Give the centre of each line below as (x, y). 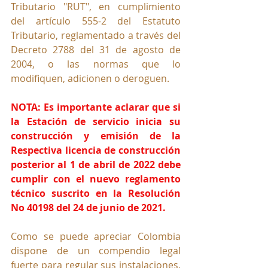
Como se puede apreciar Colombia (96, 237)
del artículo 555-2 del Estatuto (96, 21)
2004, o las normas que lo (96, 64)
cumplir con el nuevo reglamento (96, 179)
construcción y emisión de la (96, 136)
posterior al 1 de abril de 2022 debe (96, 165)
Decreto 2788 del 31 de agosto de (96, 50)
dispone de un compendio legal (96, 251)
